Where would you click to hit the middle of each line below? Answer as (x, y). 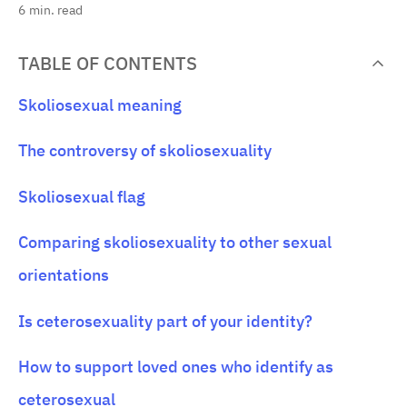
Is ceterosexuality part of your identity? (165, 321)
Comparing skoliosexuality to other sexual (175, 243)
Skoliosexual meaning (100, 105)
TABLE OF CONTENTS (108, 63)
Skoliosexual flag (82, 196)
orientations (64, 275)
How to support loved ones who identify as (176, 366)
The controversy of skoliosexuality (145, 151)
